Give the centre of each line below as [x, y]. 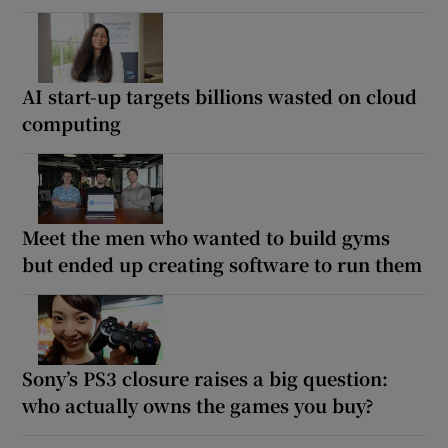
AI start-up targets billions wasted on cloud [220, 95]
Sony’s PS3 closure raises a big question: [205, 377]
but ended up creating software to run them [222, 263]
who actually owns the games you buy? [198, 404]
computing [72, 122]
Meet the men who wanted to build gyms [206, 236]
